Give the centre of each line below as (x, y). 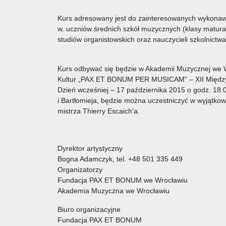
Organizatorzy (80, 169)
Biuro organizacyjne (89, 209)
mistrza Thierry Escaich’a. (99, 111)
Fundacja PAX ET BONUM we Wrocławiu (123, 180)
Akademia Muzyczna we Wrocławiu (114, 190)
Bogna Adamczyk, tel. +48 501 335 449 (120, 159)
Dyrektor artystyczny (90, 148)
